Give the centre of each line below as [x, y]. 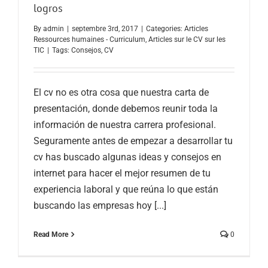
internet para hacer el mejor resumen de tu [122, 173]
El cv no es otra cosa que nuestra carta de [121, 93]
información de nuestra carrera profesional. [125, 125]
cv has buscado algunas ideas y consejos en [127, 157]
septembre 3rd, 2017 [105, 29]
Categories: [165, 29]
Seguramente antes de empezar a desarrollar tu [133, 141]
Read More [51, 235]
